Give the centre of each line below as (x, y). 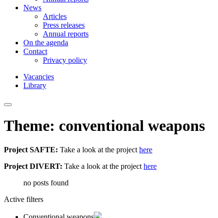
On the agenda (46, 43)
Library (35, 85)
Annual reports (66, 34)
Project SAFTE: (32, 149)
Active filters (24, 199)
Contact (35, 51)
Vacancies (39, 77)
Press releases (64, 25)
